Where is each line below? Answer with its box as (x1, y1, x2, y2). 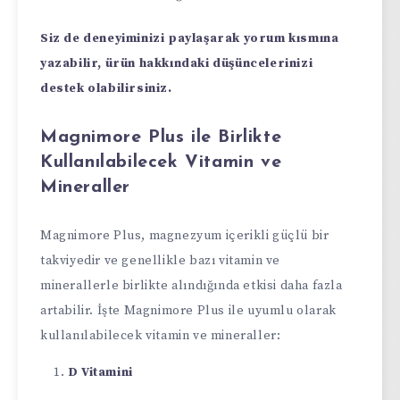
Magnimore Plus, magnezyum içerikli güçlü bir (40, 227, 329, 244)
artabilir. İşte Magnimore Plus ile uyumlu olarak (40, 302, 337, 319)
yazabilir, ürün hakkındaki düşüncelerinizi (40, 55, 313, 72)
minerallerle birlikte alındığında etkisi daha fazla (40, 277, 343, 294)
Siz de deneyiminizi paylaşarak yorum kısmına (40, 30, 339, 47)
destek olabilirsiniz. (40, 80, 172, 97)
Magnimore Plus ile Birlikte (40, 129, 282, 147)
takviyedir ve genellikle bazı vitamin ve (40, 252, 281, 269)
